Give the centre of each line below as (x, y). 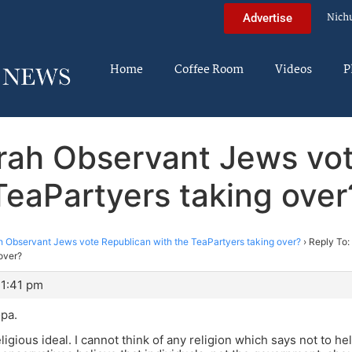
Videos (293, 70)
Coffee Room (209, 70)
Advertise (268, 18)
